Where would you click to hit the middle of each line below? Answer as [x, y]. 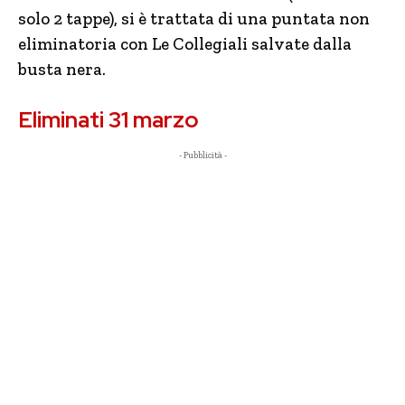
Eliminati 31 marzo [108, 120]
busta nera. [62, 69]
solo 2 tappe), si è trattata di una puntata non [194, 19]
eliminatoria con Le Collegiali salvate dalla [185, 44]
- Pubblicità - [202, 155]
